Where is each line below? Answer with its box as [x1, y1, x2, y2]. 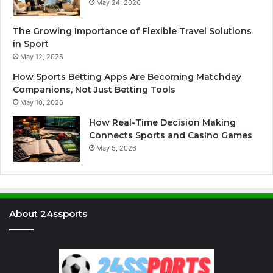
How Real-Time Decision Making [89, 116, 236, 128]
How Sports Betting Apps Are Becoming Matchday [13, 71, 241, 82]
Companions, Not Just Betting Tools [13, 83, 175, 95]
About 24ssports [9, 207, 87, 219]
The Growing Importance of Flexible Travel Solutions [13, 25, 252, 37]
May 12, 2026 [20, 52, 63, 61]
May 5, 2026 [96, 143, 136, 152]
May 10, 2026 [20, 97, 63, 107]
